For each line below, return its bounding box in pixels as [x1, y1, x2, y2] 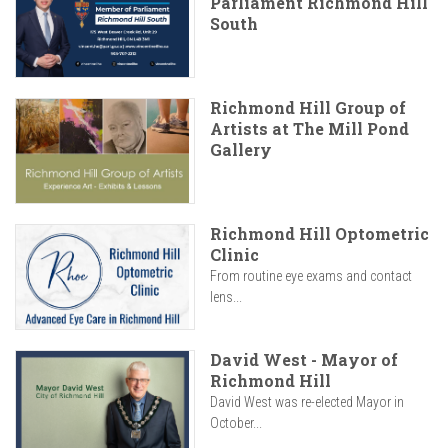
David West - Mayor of [210, 349, 398, 371]
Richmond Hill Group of [210, 97, 406, 119]
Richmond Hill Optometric [210, 223, 429, 245]
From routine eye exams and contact [210, 268, 412, 285]
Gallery [210, 139, 272, 161]
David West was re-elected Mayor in [210, 394, 404, 411]
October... [210, 415, 262, 432]
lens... [210, 289, 242, 306]
